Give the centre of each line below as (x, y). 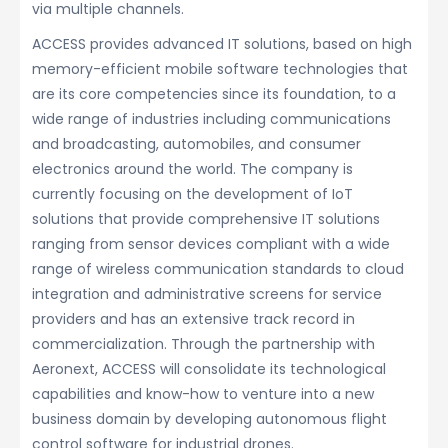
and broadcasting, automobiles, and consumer (196, 144)
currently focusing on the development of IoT (192, 194)
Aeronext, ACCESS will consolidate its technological (209, 369)
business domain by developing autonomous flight (209, 419)
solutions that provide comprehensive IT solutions (206, 219)
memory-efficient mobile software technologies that (220, 69)
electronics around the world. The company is (192, 169)
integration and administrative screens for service (207, 294)
